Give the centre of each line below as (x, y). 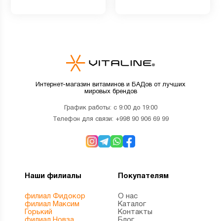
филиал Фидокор (55, 196)
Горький (38, 212)
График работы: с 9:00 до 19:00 (110, 108)
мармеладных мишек (153, 8)
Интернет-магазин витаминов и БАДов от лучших (110, 85)
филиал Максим (52, 204)
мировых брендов (110, 92)
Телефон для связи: (84, 119)
